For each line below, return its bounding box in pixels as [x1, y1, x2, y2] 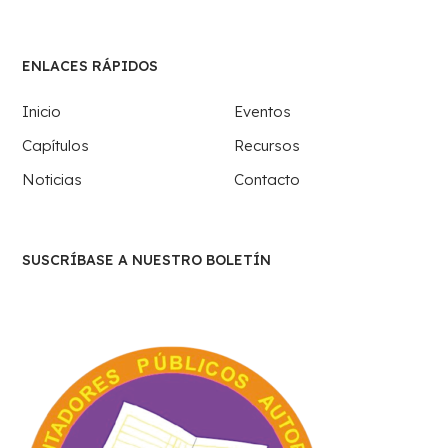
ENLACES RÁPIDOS [22, 57, 159, 75]
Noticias [22, 170, 83, 189]
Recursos [234, 136, 300, 155]
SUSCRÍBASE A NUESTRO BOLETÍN [22, 251, 272, 269]
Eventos [234, 102, 291, 121]
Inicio [22, 102, 62, 121]
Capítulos [22, 136, 90, 155]
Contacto [234, 170, 300, 189]
